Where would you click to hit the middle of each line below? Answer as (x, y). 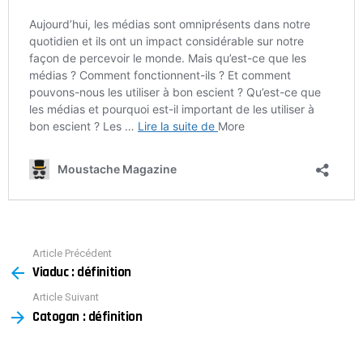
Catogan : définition (88, 316)
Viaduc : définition (82, 273)
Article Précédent (72, 253)
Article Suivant (66, 297)
